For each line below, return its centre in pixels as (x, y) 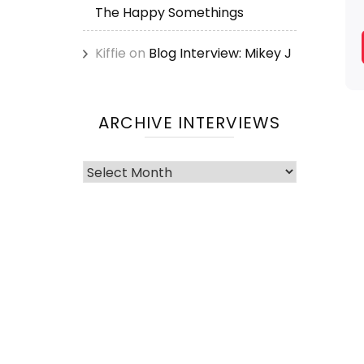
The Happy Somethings (169, 13)
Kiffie (110, 53)
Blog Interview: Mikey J (220, 53)
